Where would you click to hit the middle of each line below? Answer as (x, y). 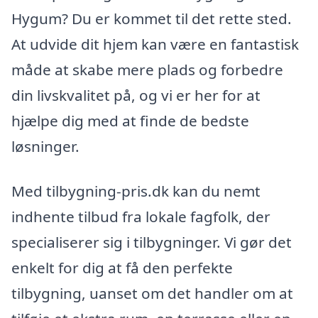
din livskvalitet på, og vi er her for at (136, 95)
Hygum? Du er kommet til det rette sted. (152, 18)
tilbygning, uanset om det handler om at (152, 294)
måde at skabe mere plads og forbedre (147, 69)
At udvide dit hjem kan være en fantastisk (155, 44)
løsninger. (45, 146)
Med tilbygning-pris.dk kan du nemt (136, 191)
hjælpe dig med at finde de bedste (130, 120)
